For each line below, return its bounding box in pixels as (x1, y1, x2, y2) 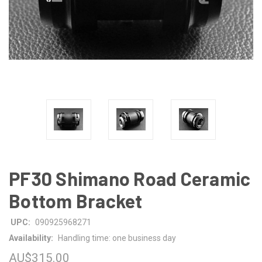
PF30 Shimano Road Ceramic (9, 167, 251, 189)
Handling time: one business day (57, 233, 176, 243)
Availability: (9, 233, 53, 243)
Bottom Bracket (9, 189, 143, 212)
